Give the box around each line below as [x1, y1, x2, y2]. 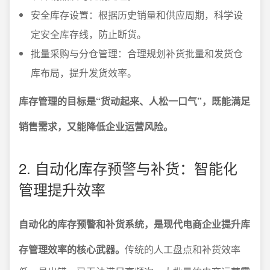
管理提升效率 [19, 178, 105, 199]
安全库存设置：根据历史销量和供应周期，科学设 [31, 7, 243, 22]
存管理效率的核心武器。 [19, 242, 125, 256]
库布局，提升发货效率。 [31, 65, 137, 80]
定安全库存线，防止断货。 [31, 27, 146, 41]
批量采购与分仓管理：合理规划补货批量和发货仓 [31, 46, 243, 60]
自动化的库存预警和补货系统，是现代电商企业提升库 [19, 216, 250, 231]
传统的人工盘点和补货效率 [125, 242, 240, 256]
